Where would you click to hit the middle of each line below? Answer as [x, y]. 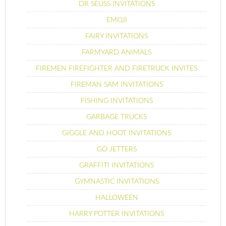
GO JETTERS [117, 149]
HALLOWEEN [117, 197]
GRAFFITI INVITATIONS [117, 165]
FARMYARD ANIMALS [117, 52]
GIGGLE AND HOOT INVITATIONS [117, 133]
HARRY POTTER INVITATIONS [117, 214]
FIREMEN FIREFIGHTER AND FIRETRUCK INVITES [117, 68]
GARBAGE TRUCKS [117, 117]
